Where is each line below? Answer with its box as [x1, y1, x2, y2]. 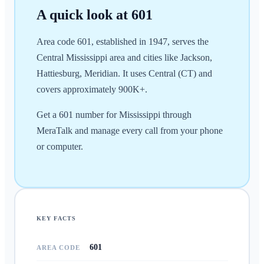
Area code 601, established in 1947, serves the [36, 37, 209, 47]
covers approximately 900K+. [36, 84, 147, 95]
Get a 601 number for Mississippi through [36, 109, 192, 120]
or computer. [36, 141, 83, 151]
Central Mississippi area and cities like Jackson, [36, 52, 212, 63]
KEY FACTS [36, 215, 77, 222]
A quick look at [36, 7, 131, 23]
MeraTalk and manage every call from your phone [36, 125, 223, 136]
